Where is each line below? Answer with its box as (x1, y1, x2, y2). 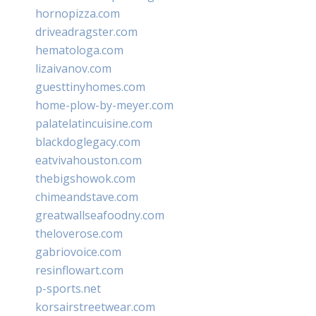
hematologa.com (35, 42, 123, 58)
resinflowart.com (35, 262, 123, 278)
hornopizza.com (35, 5, 120, 21)
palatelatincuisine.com (35, 115, 152, 131)
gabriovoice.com (35, 243, 121, 260)
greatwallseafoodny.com (35, 207, 164, 223)
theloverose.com (35, 225, 123, 241)
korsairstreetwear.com (35, 298, 155, 315)
